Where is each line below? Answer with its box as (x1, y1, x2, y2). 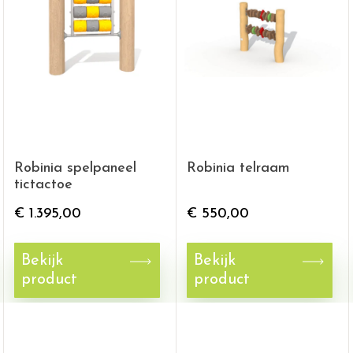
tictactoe (14, 177, 72, 192)
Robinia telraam (187, 161, 290, 176)
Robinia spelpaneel (14, 161, 136, 176)
